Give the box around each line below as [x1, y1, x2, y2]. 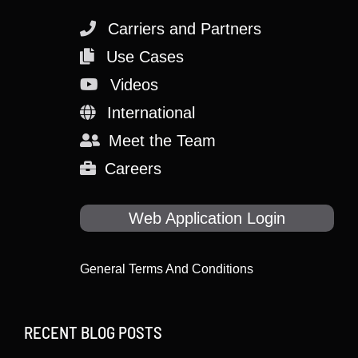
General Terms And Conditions [80, 262, 253, 276]
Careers [105, 160, 161, 177]
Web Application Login [129, 209, 285, 227]
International [107, 104, 195, 121]
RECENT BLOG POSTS [24, 322, 162, 342]
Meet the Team [109, 132, 216, 149]
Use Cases [106, 48, 184, 66]
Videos [110, 76, 158, 93]
